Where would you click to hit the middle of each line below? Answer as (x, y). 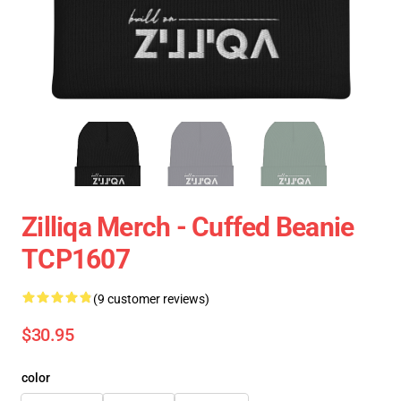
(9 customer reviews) (151, 299)
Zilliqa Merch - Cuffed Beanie (188, 227)
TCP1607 (76, 259)
